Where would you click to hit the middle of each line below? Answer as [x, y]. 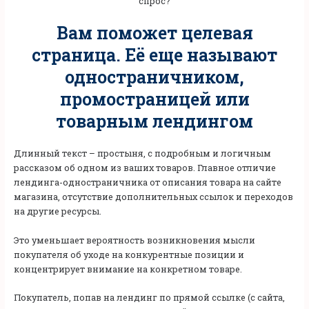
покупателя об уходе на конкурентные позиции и [129, 254]
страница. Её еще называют [154, 55]
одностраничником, [154, 77]
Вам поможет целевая [154, 33]
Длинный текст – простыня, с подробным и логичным [142, 153]
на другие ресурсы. [57, 211]
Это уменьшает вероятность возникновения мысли [134, 240]
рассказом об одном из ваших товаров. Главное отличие [144, 168]
